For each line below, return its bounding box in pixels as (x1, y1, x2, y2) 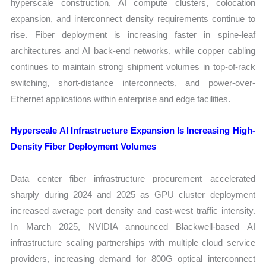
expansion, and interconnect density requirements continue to (11, 14, 255, 24)
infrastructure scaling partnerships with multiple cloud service (11, 237, 255, 248)
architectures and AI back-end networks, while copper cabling (11, 46, 255, 56)
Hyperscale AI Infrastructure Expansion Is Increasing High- (11, 125, 255, 136)
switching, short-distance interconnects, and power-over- (11, 78, 255, 88)
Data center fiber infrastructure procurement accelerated (11, 173, 255, 183)
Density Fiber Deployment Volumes (11, 141, 157, 152)
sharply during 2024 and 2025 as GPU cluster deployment (11, 189, 255, 199)
